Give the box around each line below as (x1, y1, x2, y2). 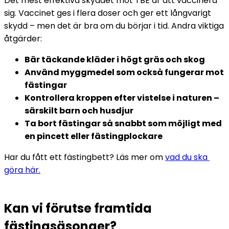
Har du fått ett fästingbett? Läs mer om (4, 151, 165, 164)
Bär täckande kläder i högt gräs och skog (25, 54, 205, 66)
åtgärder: (4, 33, 44, 45)
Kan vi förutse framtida (4, 199, 152, 217)
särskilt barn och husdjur (25, 105, 135, 117)
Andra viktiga (171, 20, 224, 32)
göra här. (4, 164, 40, 176)
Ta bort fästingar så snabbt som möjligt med (25, 118, 222, 130)
